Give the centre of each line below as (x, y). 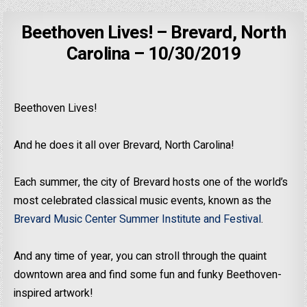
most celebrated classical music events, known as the (143, 201)
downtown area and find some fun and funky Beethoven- (148, 275)
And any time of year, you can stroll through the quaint (140, 257)
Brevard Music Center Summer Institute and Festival (138, 220)
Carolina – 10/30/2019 (153, 54)
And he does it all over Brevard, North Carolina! (124, 146)
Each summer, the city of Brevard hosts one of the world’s (151, 183)
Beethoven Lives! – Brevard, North (153, 33)
